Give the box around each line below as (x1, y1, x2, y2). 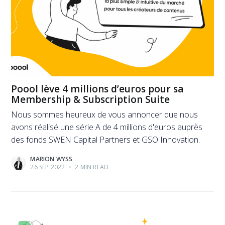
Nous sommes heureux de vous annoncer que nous (11, 109, 198, 121)
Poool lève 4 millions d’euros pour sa (11, 82, 184, 95)
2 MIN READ (73, 163, 109, 172)
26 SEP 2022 (30, 163, 65, 172)
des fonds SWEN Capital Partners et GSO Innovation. (11, 134, 200, 146)
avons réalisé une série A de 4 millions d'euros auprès (11, 122, 203, 133)
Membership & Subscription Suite (11, 92, 170, 106)
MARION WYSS (30, 155, 73, 164)
